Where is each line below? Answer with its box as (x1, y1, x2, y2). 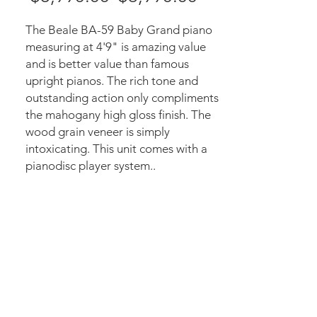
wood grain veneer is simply (25, 125, 170, 139)
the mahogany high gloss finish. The (25, 108, 211, 122)
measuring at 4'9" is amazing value (25, 40, 206, 54)
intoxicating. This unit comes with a (25, 142, 207, 156)
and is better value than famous (25, 57, 189, 71)
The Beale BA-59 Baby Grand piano (25, 23, 212, 37)
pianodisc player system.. (25, 158, 156, 173)
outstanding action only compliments (25, 91, 219, 105)
